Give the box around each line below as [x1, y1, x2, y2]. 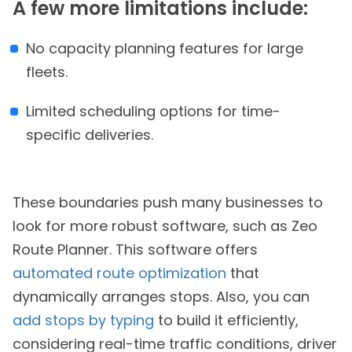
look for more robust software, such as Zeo [13, 216, 317, 236]
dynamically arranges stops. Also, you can [13, 287, 310, 307]
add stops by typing [13, 310, 154, 331]
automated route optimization [13, 263, 226, 284]
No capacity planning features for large [26, 38, 303, 59]
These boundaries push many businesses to [13, 192, 323, 213]
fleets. [26, 62, 68, 82]
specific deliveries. [26, 125, 153, 145]
